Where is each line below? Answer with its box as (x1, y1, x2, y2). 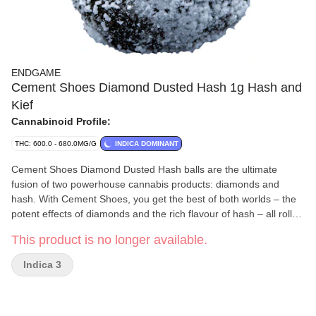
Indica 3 (23, 259, 61, 270)
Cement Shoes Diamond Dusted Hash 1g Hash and (11, 80, 302, 95)
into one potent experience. (11, 223, 133, 234)
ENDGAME (11, 67, 61, 78)
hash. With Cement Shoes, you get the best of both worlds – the (11, 193, 296, 205)
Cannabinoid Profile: (11, 116, 111, 127)
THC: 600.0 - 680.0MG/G (15, 140, 97, 147)
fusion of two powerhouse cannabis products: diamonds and (11, 178, 279, 190)
